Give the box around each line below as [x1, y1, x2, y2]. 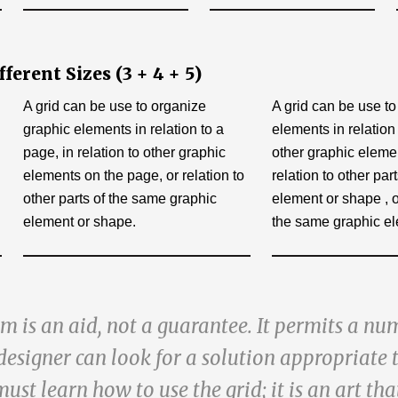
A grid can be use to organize [23, 99, 206, 114]
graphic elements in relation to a [23, 122, 224, 137]
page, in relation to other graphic [23, 145, 226, 160]
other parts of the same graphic [23, 191, 217, 206]
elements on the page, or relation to [23, 168, 244, 183]
